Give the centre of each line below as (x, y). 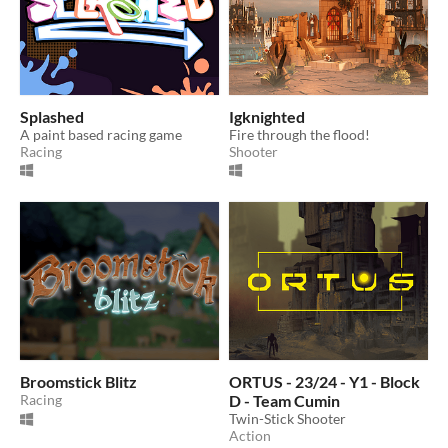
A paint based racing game (101, 134)
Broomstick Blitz (78, 382)
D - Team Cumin (284, 401)
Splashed (52, 116)
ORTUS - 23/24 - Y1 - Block (324, 382)
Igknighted (267, 116)
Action (250, 436)
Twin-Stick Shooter (287, 419)
